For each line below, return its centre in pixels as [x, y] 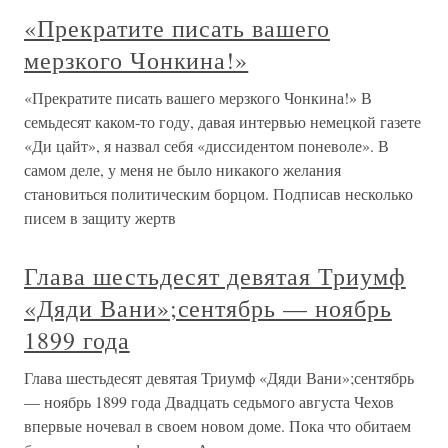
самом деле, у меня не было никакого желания [182, 169]
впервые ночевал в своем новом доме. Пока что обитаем [217, 425]
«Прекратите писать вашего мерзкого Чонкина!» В [198, 97]
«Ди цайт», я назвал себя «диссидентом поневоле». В [206, 145]
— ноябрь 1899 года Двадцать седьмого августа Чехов [209, 401]
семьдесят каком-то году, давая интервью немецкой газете [222, 121]
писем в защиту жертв [100, 217]
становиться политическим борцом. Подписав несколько [218, 193]
